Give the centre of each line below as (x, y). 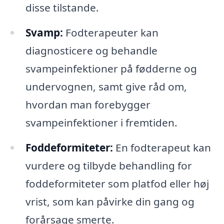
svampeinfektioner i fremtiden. (101, 122)
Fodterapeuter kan (110, 32)
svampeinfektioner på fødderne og (111, 68)
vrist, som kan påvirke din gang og (110, 201)
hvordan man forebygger (88, 104)
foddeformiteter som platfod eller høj (117, 183)
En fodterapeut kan (162, 147)
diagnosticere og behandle (91, 50)
